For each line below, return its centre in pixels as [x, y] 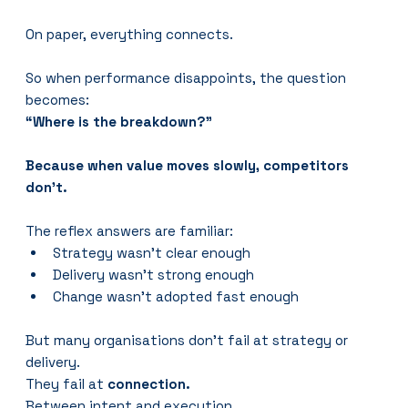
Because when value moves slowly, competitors [189, 165]
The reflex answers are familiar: [130, 230]
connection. [149, 383]
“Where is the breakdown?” [119, 121]
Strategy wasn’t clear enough [152, 252]
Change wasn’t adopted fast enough [176, 296]
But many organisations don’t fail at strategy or [189, 340]
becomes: [58, 99]
